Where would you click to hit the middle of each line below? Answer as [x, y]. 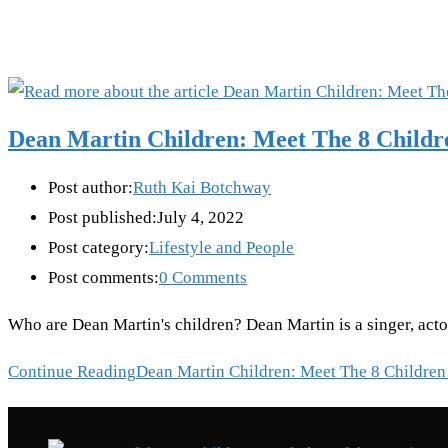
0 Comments [203, 278]
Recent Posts [55, 414]
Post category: [98, 248]
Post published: [102, 218]
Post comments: [103, 278]
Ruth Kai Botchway [202, 188]
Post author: [90, 188]
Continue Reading [72, 372]
